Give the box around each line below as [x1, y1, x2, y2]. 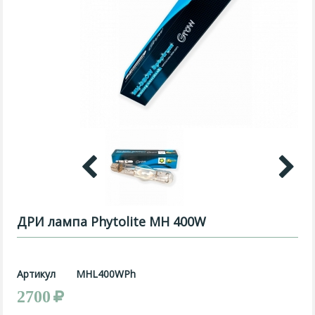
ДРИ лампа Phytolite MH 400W [17, 213, 207, 230]
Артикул [17, 267, 56, 281]
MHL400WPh [76, 267, 136, 281]
